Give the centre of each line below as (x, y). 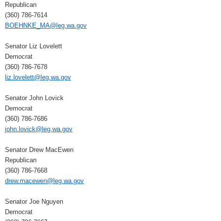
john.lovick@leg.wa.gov (39, 129)
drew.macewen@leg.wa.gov (44, 181)
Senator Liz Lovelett (34, 46)
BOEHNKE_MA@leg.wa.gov (46, 25)
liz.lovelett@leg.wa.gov (38, 77)
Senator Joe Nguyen (34, 201)
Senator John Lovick (34, 98)
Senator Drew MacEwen (39, 149)
